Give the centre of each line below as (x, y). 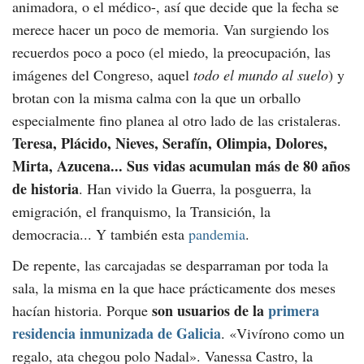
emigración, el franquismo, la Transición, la (141, 212)
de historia (45, 189)
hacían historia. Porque (82, 311)
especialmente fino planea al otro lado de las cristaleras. (177, 121)
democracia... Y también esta (100, 234)
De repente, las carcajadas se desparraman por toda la (170, 265)
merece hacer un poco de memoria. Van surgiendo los (171, 30)
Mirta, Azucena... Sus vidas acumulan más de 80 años (181, 166)
